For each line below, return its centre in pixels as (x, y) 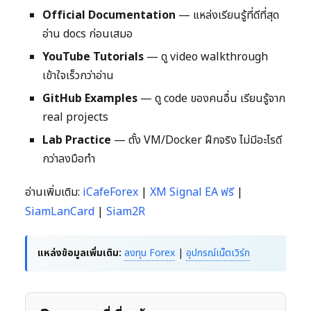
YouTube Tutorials (93, 57)
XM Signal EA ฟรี (192, 193)
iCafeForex (110, 193)
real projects (75, 118)
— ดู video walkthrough (206, 57)
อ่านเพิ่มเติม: (54, 193)
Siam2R (126, 212)
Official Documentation (109, 16)
